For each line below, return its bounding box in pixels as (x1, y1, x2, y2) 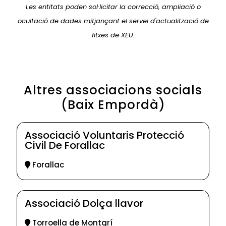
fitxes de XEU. (91, 30, 135, 40)
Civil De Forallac (25, 138, 105, 153)
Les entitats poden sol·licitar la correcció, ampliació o (25, 2, 201, 12)
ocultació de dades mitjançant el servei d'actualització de (17, 16, 209, 26)
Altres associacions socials (24, 82, 202, 99)
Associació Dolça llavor (25, 196, 143, 211)
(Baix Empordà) (61, 96, 165, 114)
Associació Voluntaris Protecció (25, 128, 184, 143)
